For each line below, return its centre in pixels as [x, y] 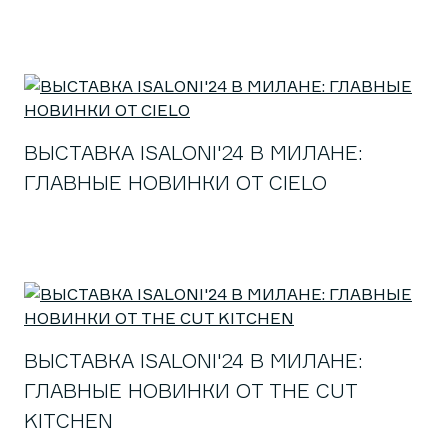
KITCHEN [68, 420]
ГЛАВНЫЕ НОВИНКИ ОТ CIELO [175, 182]
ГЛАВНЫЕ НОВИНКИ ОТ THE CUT [190, 390]
